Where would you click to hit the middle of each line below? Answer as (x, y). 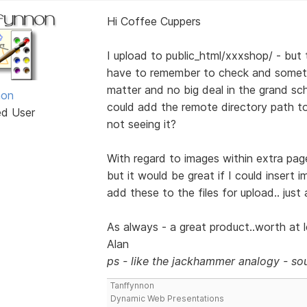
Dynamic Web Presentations (167, 298)
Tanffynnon (132, 285)
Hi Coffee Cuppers (153, 21)
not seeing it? (141, 124)
